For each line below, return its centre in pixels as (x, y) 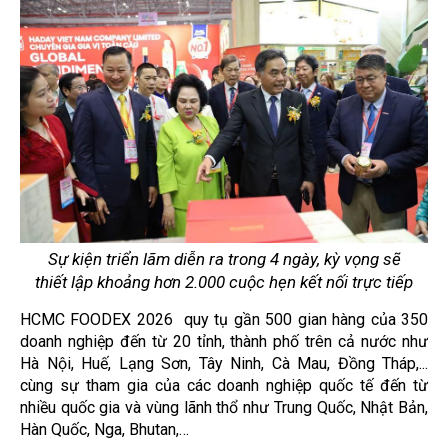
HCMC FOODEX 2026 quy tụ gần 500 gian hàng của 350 (224, 319)
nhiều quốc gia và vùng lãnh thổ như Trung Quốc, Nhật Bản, (224, 407)
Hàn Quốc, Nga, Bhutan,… (104, 429)
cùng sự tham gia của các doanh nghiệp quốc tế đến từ (224, 385)
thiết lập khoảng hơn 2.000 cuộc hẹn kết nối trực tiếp (224, 281)
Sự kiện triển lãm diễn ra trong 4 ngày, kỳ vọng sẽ (224, 258)
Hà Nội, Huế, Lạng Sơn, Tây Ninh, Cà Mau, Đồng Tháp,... (224, 363)
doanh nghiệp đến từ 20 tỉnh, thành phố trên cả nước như (224, 341)
